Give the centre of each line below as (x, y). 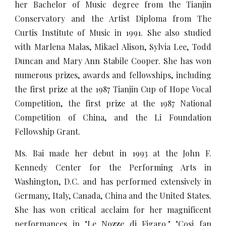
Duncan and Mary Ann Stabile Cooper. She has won (113, 61)
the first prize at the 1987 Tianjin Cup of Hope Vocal (113, 89)
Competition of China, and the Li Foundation (113, 118)
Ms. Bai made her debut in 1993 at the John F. (113, 153)
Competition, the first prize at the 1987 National (113, 103)
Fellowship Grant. (48, 132)
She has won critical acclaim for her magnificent (113, 210)
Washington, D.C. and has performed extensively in (113, 182)
